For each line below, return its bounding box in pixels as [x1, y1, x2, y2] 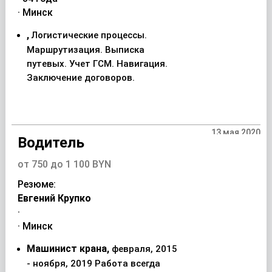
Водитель [17, 134, 84, 151]
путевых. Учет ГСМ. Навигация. [26, 58, 168, 69]
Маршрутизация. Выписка [26, 44, 144, 55]
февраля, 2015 [111, 243, 177, 254]
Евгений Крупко [17, 192, 91, 204]
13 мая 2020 [211, 127, 261, 137]
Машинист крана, [26, 243, 112, 254]
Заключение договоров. [26, 72, 135, 83]
